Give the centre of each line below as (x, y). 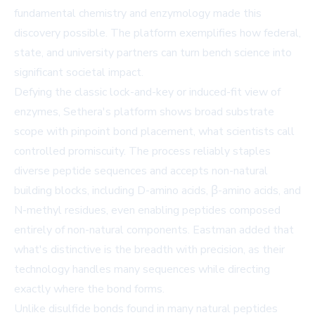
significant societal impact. (79, 72)
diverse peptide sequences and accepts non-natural (141, 171)
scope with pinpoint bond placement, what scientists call (154, 131)
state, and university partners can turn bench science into (153, 53)
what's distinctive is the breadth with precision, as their (149, 250)
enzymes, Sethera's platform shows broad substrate (144, 112)
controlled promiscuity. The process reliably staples (142, 151)
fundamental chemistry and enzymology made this (138, 13)
